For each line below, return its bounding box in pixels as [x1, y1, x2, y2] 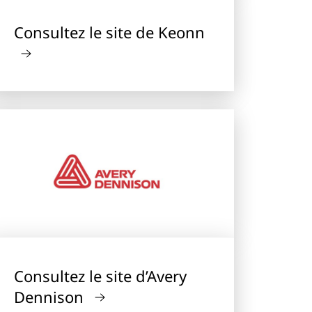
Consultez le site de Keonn [14, 22, 205, 42]
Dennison [14, 286, 88, 307]
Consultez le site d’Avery [14, 265, 187, 286]
